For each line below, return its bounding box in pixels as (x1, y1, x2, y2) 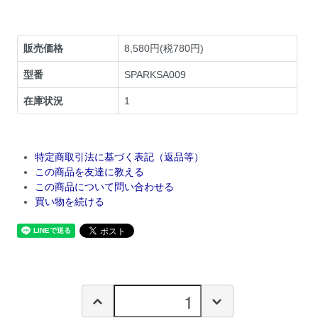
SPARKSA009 (124, 69, 187, 81)
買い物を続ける (35, 196, 105, 208)
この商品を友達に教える (35, 166, 145, 178)
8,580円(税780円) (124, 43, 204, 55)
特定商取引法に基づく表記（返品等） (35, 151, 204, 163)
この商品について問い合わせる (35, 181, 175, 193)
